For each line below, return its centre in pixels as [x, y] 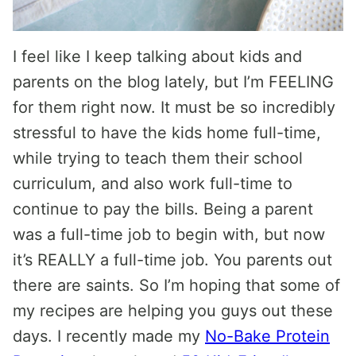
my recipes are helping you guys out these [173, 311]
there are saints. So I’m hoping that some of [176, 285]
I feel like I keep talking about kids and [157, 56]
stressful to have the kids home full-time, [167, 133]
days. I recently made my [109, 336]
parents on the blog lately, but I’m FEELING [173, 82]
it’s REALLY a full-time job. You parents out [172, 260]
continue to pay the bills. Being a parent [163, 209]
